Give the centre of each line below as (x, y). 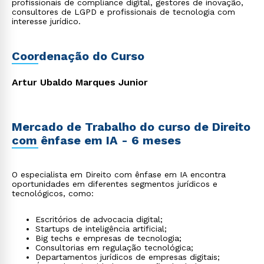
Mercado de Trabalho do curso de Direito (131, 127)
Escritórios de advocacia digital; (99, 219)
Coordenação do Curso (78, 56)
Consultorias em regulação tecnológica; (114, 247)
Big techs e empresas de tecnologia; (108, 238)
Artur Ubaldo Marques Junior (80, 82)
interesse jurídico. (46, 21)
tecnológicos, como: (53, 193)
